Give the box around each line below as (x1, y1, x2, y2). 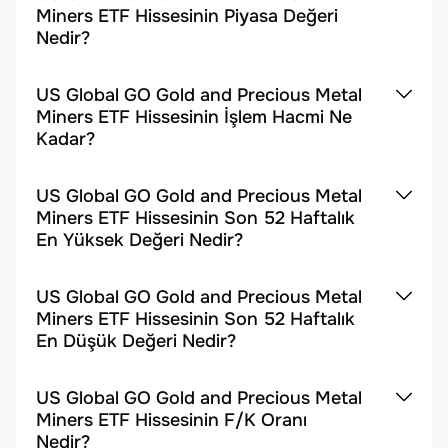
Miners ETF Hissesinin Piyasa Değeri (36, 5, 338, 27)
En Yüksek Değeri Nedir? (36, 229, 243, 251)
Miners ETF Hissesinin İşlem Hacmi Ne (36, 106, 352, 128)
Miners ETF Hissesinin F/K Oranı (36, 409, 307, 431)
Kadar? (36, 128, 95, 150)
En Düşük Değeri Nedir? (36, 330, 236, 352)
